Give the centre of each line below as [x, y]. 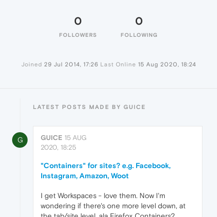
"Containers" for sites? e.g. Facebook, [106, 166]
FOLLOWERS [78, 35]
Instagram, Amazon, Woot [85, 176]
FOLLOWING [139, 35]
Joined [31, 65]
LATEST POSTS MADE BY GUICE [89, 107]
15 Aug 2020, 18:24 [167, 65]
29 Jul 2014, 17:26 [71, 65]
